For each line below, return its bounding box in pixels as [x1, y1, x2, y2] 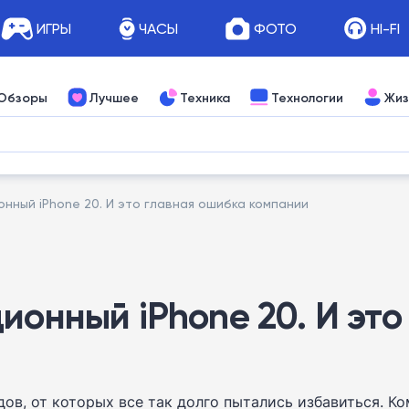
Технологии [271, 89, 343, 106]
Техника [180, 89, 230, 106]
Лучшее [89, 89, 139, 106]
